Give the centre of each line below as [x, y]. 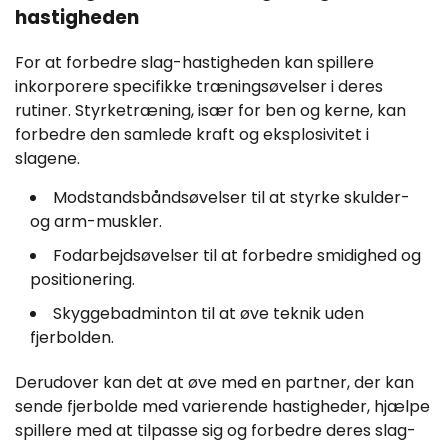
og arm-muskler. [96, 221]
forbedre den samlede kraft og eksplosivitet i [192, 134]
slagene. [47, 158]
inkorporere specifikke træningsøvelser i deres [199, 86]
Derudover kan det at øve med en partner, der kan [214, 382]
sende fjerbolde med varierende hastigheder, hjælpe [222, 406]
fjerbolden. [72, 337]
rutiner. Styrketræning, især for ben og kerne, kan [210, 110]
